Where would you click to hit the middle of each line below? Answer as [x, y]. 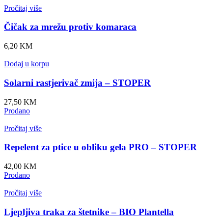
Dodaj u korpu [27, 64]
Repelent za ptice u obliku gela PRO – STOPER [100, 147]
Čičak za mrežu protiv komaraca [70, 27]
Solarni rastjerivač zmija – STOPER [77, 82]
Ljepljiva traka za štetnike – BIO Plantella [89, 212]
